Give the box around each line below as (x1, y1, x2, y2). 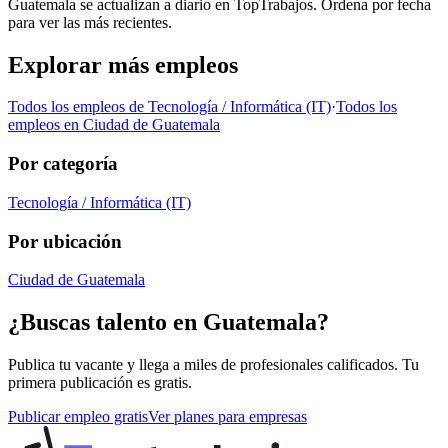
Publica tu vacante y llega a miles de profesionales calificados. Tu (8, 356, 419, 374)
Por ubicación (8, 230, 122, 252)
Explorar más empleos (8, 51, 238, 78)
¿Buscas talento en (8, 309, 203, 336)
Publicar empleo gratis (8, 408, 148, 426)
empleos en (8, 116, 83, 134)
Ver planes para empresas (148, 408, 307, 426)
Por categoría (8, 153, 118, 175)
